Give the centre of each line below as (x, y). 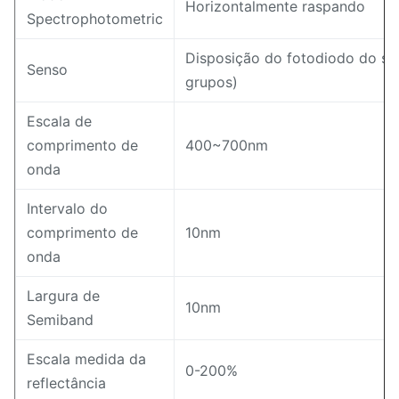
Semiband (60, 320)
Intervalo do (67, 208)
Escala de (59, 121)
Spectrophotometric (95, 19)
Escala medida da (86, 359)
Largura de (63, 296)
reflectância (66, 383)
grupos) (212, 82)
